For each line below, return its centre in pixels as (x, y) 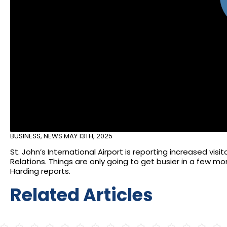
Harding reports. (40, 171)
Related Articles (82, 195)
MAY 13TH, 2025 (88, 136)
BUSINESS (25, 136)
